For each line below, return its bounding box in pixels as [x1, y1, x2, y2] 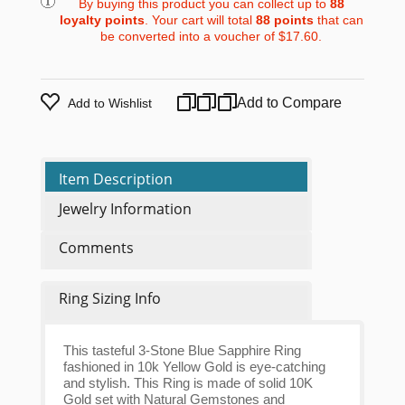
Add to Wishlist [67, 96, 152, 111]
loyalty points [59, 13, 145, 28]
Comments [58, 238, 134, 259]
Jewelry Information [58, 199, 192, 220]
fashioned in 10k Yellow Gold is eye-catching [62, 359, 325, 375]
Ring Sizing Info [58, 288, 161, 309]
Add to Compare [233, 95, 342, 111]
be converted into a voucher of [100, 29, 279, 44]
